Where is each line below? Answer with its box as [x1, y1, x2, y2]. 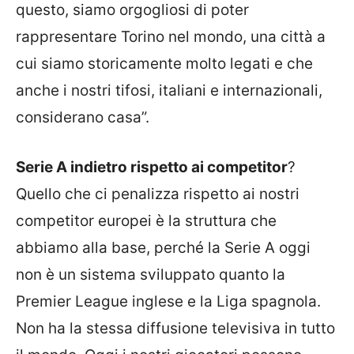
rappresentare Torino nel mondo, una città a [16, 28, 326, 46]
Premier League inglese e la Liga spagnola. [16, 292, 321, 311]
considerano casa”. [16, 108, 149, 126]
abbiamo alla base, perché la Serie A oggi [16, 238, 311, 257]
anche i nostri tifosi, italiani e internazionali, [16, 81, 322, 100]
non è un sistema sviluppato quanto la [16, 265, 285, 284]
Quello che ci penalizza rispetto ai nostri [16, 184, 299, 203]
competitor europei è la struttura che [16, 211, 277, 230]
